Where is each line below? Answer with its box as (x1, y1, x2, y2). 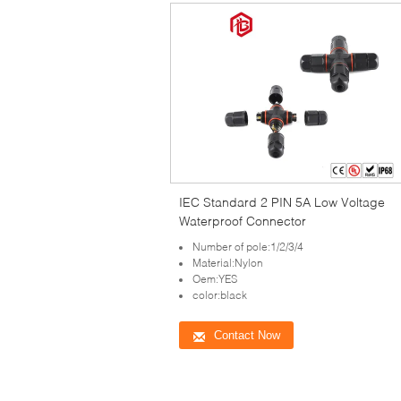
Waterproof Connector (179, 212, 306, 228)
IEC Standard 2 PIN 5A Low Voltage (179, 193, 385, 209)
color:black (192, 287, 247, 302)
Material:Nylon (192, 255, 263, 269)
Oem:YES (192, 271, 237, 286)
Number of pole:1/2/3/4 (192, 239, 303, 253)
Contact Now (214, 328, 280, 342)
